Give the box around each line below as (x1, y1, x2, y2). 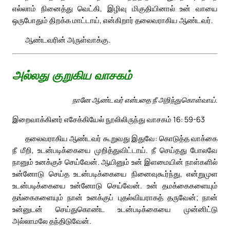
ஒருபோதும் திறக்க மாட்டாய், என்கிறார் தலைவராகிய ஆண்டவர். (12, 15, 213, 26)
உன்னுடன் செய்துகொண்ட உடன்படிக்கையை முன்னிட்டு (12, 204, 218, 215)
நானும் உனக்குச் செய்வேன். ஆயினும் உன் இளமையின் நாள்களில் (12, 157, 218, 167)
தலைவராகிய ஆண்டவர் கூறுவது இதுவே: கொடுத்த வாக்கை (25, 133, 218, 144)
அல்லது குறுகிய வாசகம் (12, 70, 132, 83)
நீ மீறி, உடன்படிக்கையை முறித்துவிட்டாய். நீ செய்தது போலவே (12, 145, 218, 156)
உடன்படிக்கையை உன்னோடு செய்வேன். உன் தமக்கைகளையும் (12, 180, 218, 191)
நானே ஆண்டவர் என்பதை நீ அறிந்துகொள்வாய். (72, 94, 218, 105)
